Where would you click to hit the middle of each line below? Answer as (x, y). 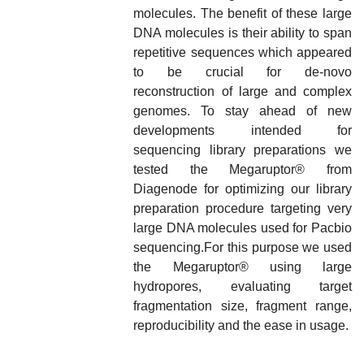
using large (310, 267)
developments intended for (243, 131)
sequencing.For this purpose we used (243, 248)
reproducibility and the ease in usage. (241, 326)
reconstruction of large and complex (243, 92)
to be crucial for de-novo (243, 72)
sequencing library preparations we (243, 150)
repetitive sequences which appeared (243, 53)
